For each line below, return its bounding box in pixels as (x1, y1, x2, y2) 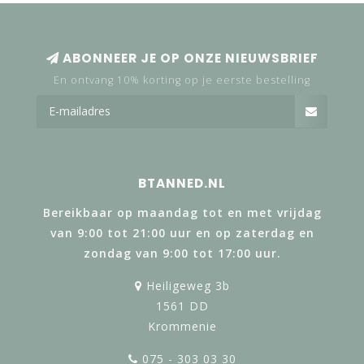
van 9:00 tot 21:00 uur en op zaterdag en (50, 224, 314, 240)
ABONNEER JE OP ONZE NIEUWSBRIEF (58, 49, 318, 67)
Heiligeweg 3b (141, 277, 230, 293)
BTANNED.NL (138, 174, 226, 192)
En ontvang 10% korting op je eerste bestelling (54, 72, 310, 87)
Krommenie (147, 318, 217, 334)
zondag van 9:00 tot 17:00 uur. (83, 245, 281, 261)
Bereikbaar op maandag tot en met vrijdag (42, 204, 322, 220)
